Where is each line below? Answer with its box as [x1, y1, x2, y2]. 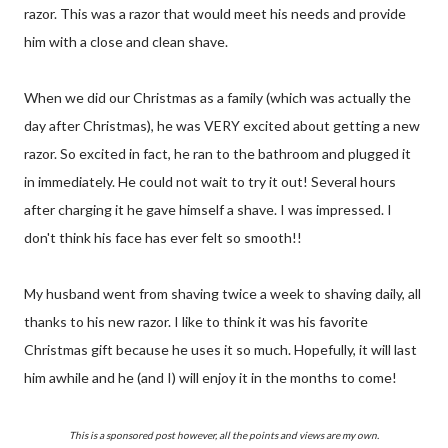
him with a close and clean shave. [24, 32, 228, 50]
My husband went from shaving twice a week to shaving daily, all [24, 284, 421, 302]
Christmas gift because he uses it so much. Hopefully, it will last [24, 340, 417, 358]
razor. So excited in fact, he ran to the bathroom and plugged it [24, 144, 411, 162]
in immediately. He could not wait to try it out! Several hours [24, 172, 396, 190]
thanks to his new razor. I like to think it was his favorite [24, 312, 368, 330]
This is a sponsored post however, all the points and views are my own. [75, 428, 379, 441]
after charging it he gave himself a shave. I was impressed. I [24, 200, 392, 218]
